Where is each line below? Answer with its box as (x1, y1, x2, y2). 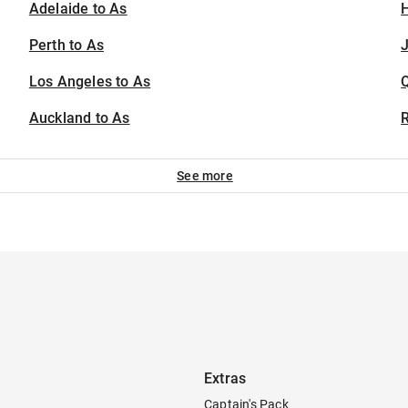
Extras (204, 370, 247, 387)
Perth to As (28, 36, 105, 54)
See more (177, 168, 233, 183)
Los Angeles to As (28, 73, 151, 90)
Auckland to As (28, 109, 130, 127)
